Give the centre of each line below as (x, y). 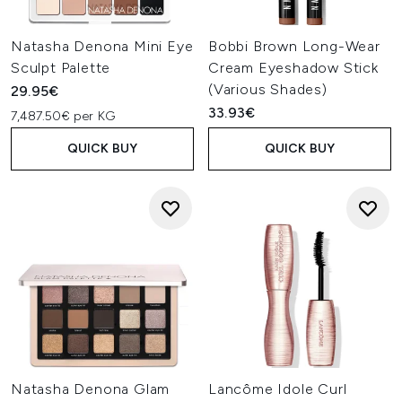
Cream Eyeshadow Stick (293, 68)
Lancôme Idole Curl (278, 389)
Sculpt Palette (61, 68)
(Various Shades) (268, 89)
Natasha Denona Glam (91, 389)
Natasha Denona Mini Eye (102, 46)
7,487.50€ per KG (63, 116)
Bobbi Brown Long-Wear (294, 46)
